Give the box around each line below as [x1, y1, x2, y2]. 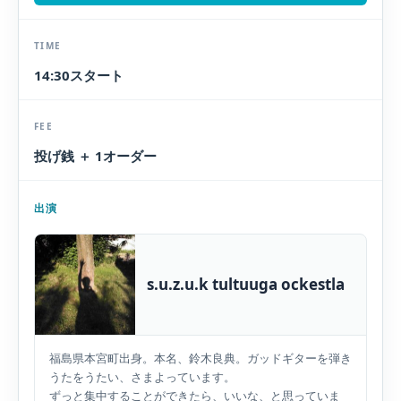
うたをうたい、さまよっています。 [49, 369, 235, 385]
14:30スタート [34, 66, 124, 84]
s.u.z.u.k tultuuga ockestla [147, 274, 345, 294]
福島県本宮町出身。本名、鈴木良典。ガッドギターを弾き [49, 350, 352, 366]
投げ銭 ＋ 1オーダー [34, 147, 157, 165]
